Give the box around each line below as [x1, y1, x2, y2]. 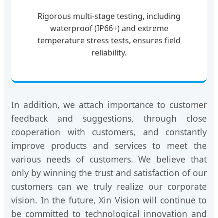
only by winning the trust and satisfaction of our [11, 166, 207, 179]
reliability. [91, 47, 127, 58]
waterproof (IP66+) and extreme [50, 22, 168, 34]
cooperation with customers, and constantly [11, 126, 207, 138]
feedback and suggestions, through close [11, 112, 207, 124]
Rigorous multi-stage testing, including [37, 10, 181, 21]
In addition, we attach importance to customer [11, 98, 207, 110]
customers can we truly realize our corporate [11, 180, 207, 192]
